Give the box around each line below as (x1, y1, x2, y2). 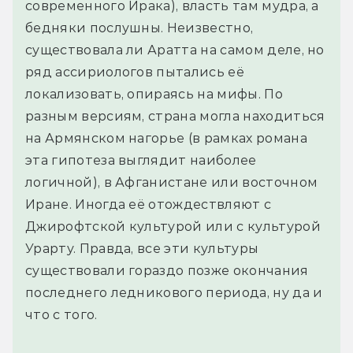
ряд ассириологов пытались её (25, 65, 244, 80)
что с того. (25, 307, 98, 323)
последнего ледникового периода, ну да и (25, 285, 323, 301)
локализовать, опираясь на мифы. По (25, 87, 283, 102)
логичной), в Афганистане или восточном (25, 175, 318, 191)
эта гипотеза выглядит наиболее (25, 153, 257, 169)
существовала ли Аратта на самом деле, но (25, 43, 325, 58)
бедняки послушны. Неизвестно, (25, 20, 254, 36)
